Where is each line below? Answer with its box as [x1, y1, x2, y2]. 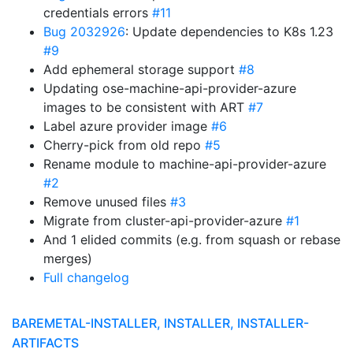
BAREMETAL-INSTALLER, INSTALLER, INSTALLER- [12, 315, 309, 331]
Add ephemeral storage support [43, 61, 239, 77]
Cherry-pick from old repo [43, 137, 205, 153]
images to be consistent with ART [43, 99, 248, 115]
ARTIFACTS [12, 335, 79, 351]
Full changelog [43, 269, 129, 285]
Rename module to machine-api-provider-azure [43, 156, 326, 172]
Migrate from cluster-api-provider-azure [43, 213, 286, 229]
